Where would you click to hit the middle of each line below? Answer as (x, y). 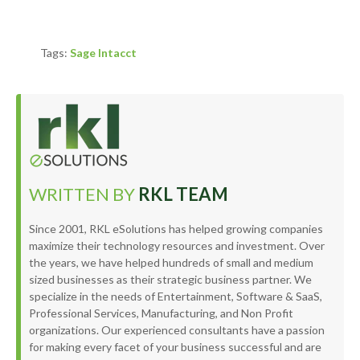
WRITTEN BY (84, 194)
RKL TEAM (183, 194)
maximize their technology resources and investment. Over (177, 246)
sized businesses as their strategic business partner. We (170, 280)
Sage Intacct (103, 53)
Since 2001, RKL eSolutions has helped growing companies (176, 229)
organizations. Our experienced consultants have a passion (177, 330)
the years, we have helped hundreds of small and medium (171, 263)
